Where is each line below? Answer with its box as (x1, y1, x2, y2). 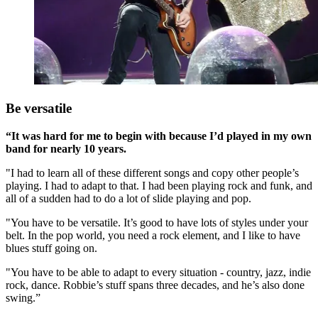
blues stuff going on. (6, 241, 97, 254)
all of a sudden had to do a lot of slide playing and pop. (6, 192, 251, 204)
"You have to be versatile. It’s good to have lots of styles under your (6, 216, 308, 229)
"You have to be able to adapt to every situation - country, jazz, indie (6, 265, 311, 278)
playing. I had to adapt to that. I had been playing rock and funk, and (6, 179, 312, 192)
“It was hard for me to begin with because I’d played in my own (6, 129, 312, 142)
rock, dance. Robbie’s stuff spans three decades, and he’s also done (6, 278, 305, 291)
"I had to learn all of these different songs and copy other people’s (6, 166, 299, 179)
